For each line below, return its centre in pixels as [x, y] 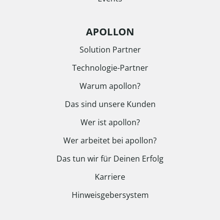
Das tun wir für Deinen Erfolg [110, 159]
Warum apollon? [110, 86]
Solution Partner [110, 50]
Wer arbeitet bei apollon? [110, 140]
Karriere [110, 177]
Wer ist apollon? [110, 122]
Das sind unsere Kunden [110, 104]
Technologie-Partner [110, 68]
